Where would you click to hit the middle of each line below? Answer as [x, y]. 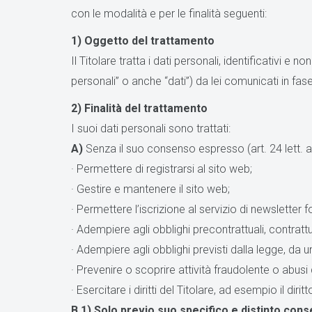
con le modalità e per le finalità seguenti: [169, 14]
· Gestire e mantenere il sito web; [150, 189]
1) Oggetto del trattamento [143, 41]
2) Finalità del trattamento [139, 108]
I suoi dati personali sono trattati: [151, 128]
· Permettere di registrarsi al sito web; [162, 169]
